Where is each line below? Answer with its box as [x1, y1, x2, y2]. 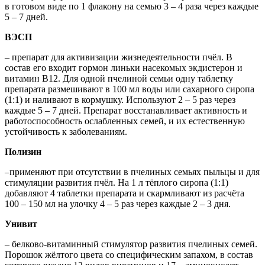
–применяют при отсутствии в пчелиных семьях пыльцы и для [5, 167, 260, 177]
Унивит [5, 219, 37, 230]
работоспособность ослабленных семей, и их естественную [5, 116, 245, 127]
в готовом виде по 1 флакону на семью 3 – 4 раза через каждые [5, 1, 258, 12]
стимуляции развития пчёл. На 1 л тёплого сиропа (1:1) [5, 177, 228, 188]
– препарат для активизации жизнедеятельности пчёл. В [5, 52, 232, 63]
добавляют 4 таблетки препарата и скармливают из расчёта [5, 188, 244, 199]
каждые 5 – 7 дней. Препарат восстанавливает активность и [5, 105, 247, 116]
